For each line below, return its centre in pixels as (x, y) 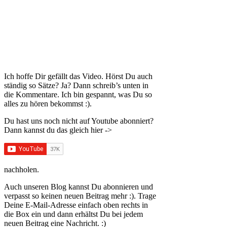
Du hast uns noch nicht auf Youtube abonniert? (79, 121)
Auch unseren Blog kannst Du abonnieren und (79, 187)
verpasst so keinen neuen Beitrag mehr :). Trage (80, 196)
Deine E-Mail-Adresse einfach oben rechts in (76, 205)
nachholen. (22, 170)
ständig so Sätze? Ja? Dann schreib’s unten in (76, 86)
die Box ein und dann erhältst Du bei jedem (73, 214)
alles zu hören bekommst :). (48, 104)
